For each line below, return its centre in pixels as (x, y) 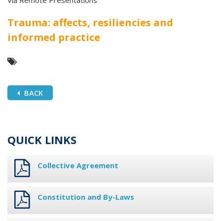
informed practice (54, 37)
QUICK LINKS (42, 140)
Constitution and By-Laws (86, 197)
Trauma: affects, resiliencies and (90, 23)
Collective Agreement (78, 166)
